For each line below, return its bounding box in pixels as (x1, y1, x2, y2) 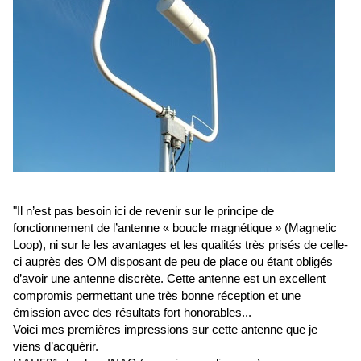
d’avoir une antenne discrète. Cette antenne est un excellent (13, 272, 326, 286)
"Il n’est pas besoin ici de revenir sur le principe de (13, 204, 274, 218)
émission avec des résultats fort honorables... (13, 305, 251, 320)
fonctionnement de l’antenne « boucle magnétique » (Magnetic (13, 221, 337, 235)
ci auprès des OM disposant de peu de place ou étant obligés (13, 255, 333, 269)
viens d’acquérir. (13, 339, 102, 354)
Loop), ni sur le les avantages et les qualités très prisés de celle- (13, 238, 348, 252)
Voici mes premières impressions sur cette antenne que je (13, 322, 317, 337)
